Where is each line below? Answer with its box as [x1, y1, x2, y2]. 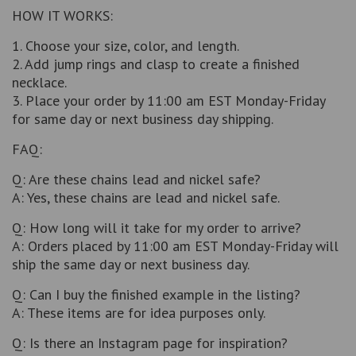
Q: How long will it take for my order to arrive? [12, 219, 301, 238]
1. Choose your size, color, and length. [12, 37, 239, 56]
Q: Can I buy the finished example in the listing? [12, 285, 300, 304]
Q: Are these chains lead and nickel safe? [12, 170, 261, 189]
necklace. [12, 73, 67, 92]
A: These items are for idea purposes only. [12, 304, 265, 323]
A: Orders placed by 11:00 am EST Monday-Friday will [12, 237, 339, 256]
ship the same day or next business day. [12, 255, 250, 274]
